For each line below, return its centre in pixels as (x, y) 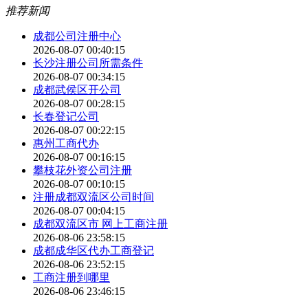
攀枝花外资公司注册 (82, 170)
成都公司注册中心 (77, 36)
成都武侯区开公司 (77, 90)
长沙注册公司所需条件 (88, 63)
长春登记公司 (66, 117)
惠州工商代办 (66, 144)
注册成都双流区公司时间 (93, 197)
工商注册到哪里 (71, 278)
